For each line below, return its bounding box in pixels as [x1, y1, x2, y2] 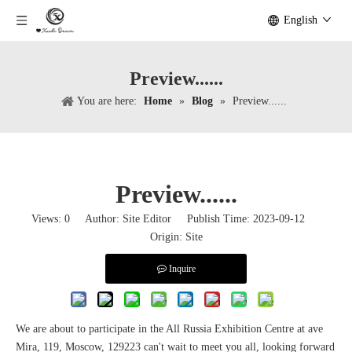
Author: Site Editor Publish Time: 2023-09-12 [70, 213, 321, 225]
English [284, 14, 317, 26]
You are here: [77, 95, 137, 107]
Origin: [149, 231, 185, 243]
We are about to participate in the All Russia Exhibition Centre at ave [16, 323, 323, 335]
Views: [31, 213, 64, 225]
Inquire [168, 263, 196, 274]
